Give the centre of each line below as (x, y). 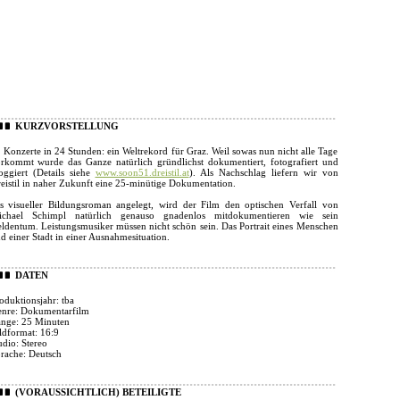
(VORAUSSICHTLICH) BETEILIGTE (98, 392)
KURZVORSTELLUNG (67, 126)
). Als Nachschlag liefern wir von (263, 172)
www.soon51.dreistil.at (142, 172)
